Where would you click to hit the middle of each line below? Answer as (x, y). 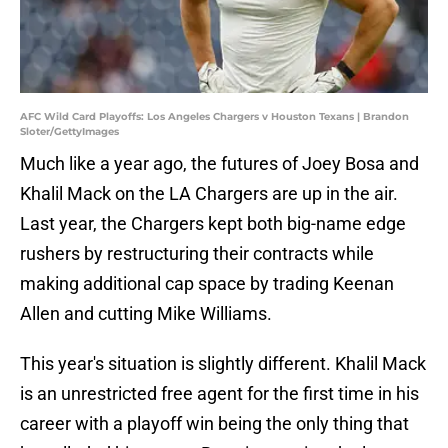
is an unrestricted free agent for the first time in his (219, 394)
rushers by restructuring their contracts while (197, 254)
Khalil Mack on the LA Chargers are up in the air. (209, 194)
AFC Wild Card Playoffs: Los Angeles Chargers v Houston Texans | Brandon (214, 117)
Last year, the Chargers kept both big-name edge (213, 224)
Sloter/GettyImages (69, 132)
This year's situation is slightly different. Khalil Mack (223, 364)
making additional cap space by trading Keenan (207, 284)
